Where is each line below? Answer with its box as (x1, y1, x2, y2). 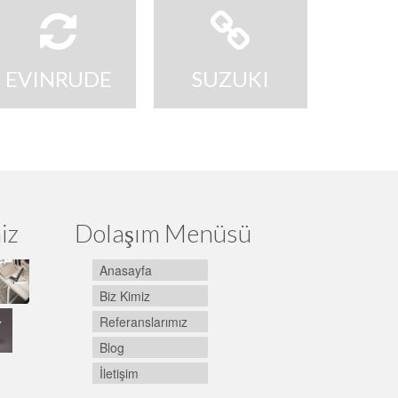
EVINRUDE (4, 66, 112, 92)
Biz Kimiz (99, 286, 150, 305)
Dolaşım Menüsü (74, 217, 251, 248)
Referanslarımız (99, 312, 187, 330)
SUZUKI (191, 66, 269, 92)
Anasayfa (99, 260, 152, 279)
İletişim (99, 363, 139, 382)
